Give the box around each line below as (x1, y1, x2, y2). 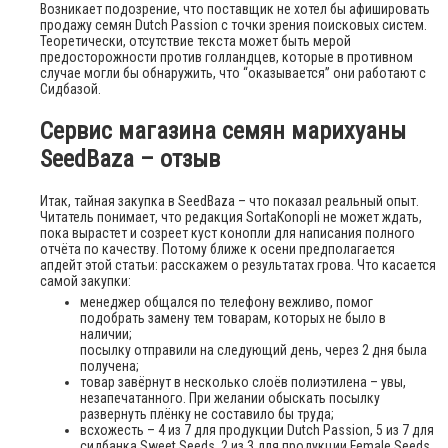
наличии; (80, 326, 132, 343)
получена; (80, 358, 139, 375)
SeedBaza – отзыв (40, 145, 220, 174)
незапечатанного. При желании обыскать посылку (80, 390, 380, 407)
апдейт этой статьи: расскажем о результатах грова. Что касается (40, 257, 436, 274)
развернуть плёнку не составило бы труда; (80, 406, 334, 423)
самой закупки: (40, 273, 131, 290)
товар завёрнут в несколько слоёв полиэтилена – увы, (80, 374, 406, 391)
